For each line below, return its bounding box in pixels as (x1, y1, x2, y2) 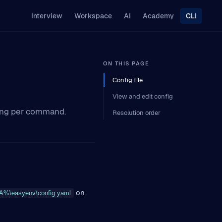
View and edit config (112, 92, 173, 101)
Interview (31, 11, 62, 20)
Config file (112, 76, 143, 84)
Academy (143, 11, 174, 20)
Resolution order (112, 109, 161, 117)
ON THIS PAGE (103, 60, 150, 67)
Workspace (74, 11, 112, 20)
